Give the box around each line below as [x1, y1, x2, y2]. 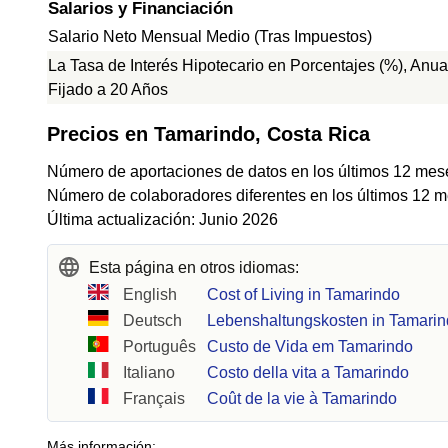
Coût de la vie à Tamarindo [207, 390, 398, 407]
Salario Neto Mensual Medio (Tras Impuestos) [48, 28, 372, 45]
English [123, 286, 178, 303]
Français [123, 390, 186, 407]
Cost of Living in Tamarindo [207, 286, 401, 303]
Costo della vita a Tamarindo [207, 364, 410, 381]
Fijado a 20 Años [48, 81, 168, 98]
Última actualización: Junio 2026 [47, 211, 278, 228]
